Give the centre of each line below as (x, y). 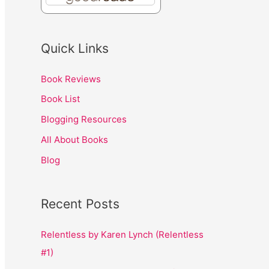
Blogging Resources (84, 119)
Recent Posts (80, 204)
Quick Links (75, 48)
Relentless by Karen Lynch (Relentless (122, 234)
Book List (60, 99)
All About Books (74, 139)
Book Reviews (71, 79)
